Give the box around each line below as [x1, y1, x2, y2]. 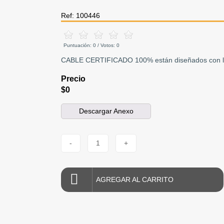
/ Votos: [96, 42, 116, 48]
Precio [61, 74, 85, 83]
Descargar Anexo [78, 106, 133, 115]
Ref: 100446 [61, 11, 100, 20]
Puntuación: [63, 42, 93, 48]
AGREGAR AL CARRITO [96, 175, 173, 183]
